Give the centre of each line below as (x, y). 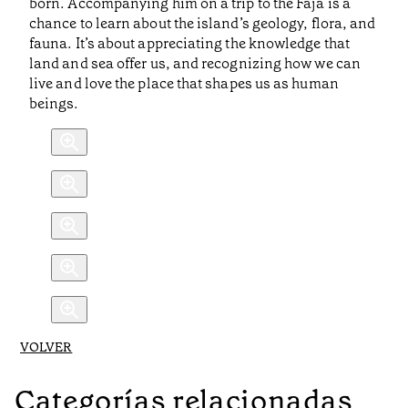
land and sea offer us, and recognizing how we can (195, 64)
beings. (54, 104)
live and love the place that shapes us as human (184, 84)
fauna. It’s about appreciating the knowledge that (189, 44)
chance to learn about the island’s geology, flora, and (203, 24)
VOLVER (46, 347)
